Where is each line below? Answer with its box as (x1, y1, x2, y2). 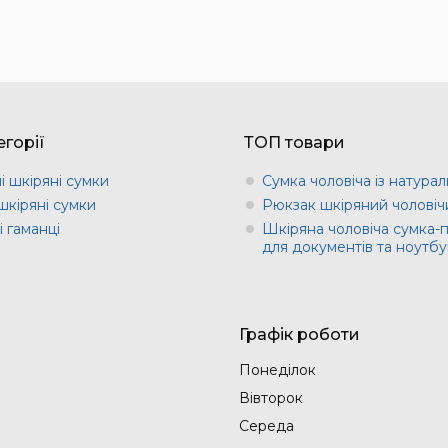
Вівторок (239, 389, 303, 408)
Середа (239, 417, 294, 436)
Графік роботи (239, 325, 360, 345)
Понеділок (239, 361, 316, 380)
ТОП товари (244, 133, 345, 153)
